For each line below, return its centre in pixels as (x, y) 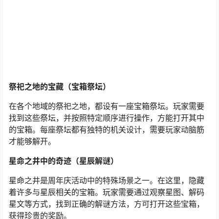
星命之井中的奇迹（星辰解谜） (64, 161)
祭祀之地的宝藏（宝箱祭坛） (60, 86)
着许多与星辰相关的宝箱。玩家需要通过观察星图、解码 (107, 192)
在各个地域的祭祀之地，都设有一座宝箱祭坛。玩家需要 (107, 106)
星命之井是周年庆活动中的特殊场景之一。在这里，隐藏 (107, 180)
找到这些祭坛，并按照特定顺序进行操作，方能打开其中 (107, 118)
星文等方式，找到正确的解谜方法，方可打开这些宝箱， (107, 204)
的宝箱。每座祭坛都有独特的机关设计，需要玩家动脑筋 (107, 129)
